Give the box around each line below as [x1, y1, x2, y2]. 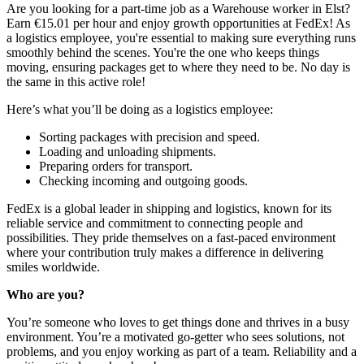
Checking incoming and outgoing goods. [39, 174, 248, 188]
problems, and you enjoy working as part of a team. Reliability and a [6, 344, 357, 359]
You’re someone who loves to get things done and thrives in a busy [6, 315, 349, 330]
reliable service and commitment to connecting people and [6, 216, 303, 231]
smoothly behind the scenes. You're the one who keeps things [6, 45, 319, 60]
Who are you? [6, 288, 84, 302]
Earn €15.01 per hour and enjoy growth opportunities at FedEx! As [6, 16, 350, 31]
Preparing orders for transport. [39, 159, 193, 174]
